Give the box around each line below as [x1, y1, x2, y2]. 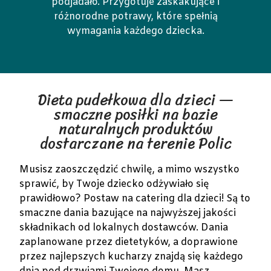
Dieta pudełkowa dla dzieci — [38, 87, 233, 113]
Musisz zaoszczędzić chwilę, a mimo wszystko [19, 163, 240, 177]
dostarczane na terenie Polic [39, 131, 232, 157]
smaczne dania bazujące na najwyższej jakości [19, 207, 237, 220]
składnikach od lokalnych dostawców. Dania [19, 221, 229, 235]
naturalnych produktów [58, 116, 213, 142]
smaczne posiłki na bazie [53, 102, 218, 128]
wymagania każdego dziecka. [67, 24, 204, 38]
